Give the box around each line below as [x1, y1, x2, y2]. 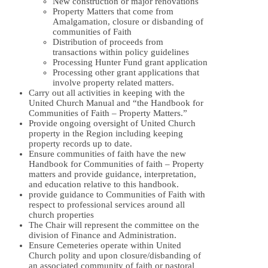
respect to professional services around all [29, 200, 185, 210]
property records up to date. [29, 139, 132, 149]
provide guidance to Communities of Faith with [29, 190, 205, 200]
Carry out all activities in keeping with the [29, 88, 185, 98]
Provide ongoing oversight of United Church [29, 118, 196, 129]
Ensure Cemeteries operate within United [29, 240, 181, 251]
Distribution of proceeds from [53, 37, 163, 47]
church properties [29, 210, 94, 220]
